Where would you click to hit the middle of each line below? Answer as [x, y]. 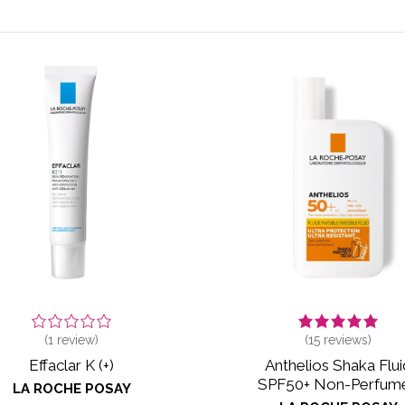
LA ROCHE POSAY [71, 388]
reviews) [346, 339]
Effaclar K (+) [71, 365]
